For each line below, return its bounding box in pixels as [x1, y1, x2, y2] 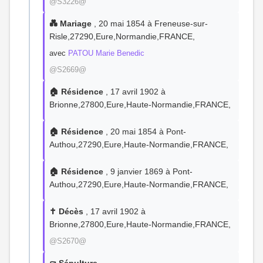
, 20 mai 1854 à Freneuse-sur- [92, 19, 208, 28]
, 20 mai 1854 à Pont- [103, 127, 186, 136]
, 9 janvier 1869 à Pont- [103, 167, 193, 176]
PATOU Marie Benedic [68, 49, 144, 58]
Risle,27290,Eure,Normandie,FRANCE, [49, 32, 195, 41]
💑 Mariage [49, 19, 92, 28]
